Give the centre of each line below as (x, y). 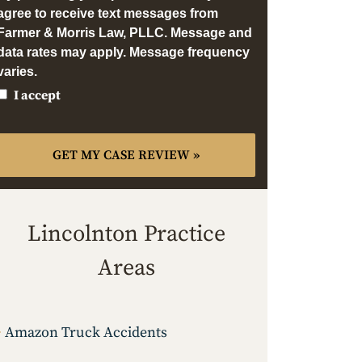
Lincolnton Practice (126, 234)
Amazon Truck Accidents (86, 333)
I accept (37, 96)
